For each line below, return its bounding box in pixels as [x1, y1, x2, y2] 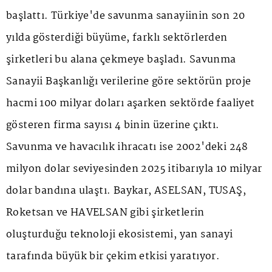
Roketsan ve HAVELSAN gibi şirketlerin [6, 205, 205, 222]
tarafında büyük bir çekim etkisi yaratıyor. [6, 248, 220, 265]
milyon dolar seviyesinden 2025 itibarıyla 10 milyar [6, 161, 262, 178]
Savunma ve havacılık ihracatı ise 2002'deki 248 [6, 139, 248, 156]
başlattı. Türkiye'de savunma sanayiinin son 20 [6, 8, 245, 25]
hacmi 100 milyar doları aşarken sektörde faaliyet [6, 95, 255, 112]
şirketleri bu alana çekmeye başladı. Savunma [6, 52, 236, 69]
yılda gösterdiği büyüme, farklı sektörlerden [6, 30, 228, 47]
